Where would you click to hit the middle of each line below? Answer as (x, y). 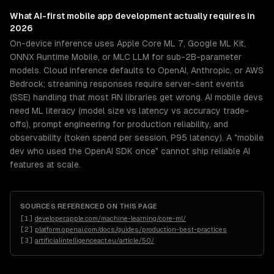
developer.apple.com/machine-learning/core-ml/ (110, 218)
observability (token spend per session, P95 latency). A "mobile (137, 138)
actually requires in (213, 16)
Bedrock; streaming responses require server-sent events (127, 84)
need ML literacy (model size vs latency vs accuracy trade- (129, 111)
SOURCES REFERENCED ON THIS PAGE (89, 206)
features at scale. (45, 165)
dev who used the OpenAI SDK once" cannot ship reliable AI (130, 151)
